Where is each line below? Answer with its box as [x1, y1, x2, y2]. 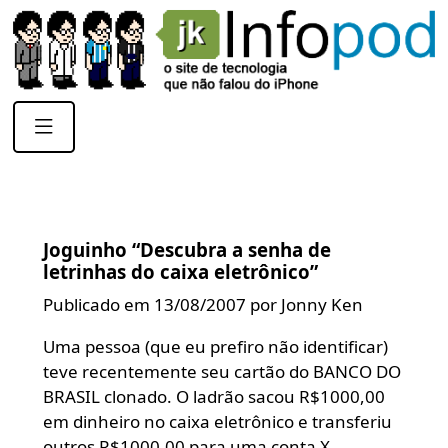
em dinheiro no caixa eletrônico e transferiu [42, 409, 392, 433]
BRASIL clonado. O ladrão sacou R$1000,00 [42, 384, 385, 408]
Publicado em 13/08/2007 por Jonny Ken [42, 292, 363, 316]
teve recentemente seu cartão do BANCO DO [42, 359, 401, 383]
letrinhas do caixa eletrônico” [42, 259, 318, 285]
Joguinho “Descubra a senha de [42, 237, 331, 263]
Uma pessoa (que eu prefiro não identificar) [42, 334, 388, 358]
